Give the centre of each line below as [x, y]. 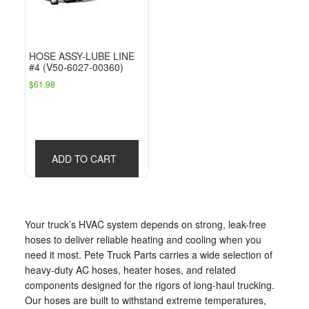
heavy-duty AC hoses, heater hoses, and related [130, 269]
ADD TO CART [84, 158]
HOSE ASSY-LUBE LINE [81, 56]
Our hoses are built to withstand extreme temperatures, [145, 300]
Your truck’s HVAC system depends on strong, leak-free [145, 224]
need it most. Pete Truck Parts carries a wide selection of [148, 254]
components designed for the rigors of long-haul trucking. [149, 285]
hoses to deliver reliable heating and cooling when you [143, 239]
